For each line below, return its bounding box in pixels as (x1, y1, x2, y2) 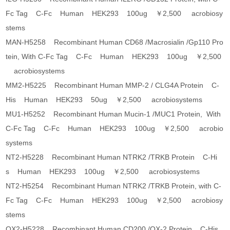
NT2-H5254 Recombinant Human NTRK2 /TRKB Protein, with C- (6, 182, 222, 190)
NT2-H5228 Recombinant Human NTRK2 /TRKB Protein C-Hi (6, 153, 218, 162)
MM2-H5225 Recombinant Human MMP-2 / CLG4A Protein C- (6, 81, 220, 90)
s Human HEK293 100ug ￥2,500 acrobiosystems (6, 167, 200, 176)
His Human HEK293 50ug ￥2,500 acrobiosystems (6, 95, 203, 104)
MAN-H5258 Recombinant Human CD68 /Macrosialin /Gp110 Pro (6, 38, 224, 47)
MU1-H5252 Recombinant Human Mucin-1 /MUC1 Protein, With (6, 110, 221, 119)
